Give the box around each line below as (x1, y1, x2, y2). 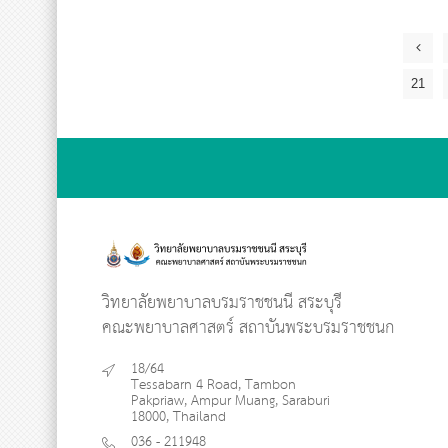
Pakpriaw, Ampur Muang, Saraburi (131, 387, 330, 414)
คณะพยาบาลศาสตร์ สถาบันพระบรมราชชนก (102, 312, 394, 344)
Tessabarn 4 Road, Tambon (131, 371, 296, 398)
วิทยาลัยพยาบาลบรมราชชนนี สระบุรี (102, 287, 342, 319)
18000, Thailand (131, 403, 226, 430)
